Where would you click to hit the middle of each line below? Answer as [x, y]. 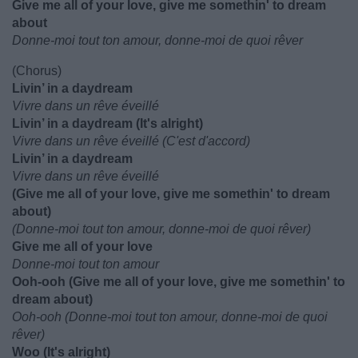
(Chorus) [37, 71]
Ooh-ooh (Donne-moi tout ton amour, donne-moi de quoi [170, 317]
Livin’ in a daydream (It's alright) [107, 123]
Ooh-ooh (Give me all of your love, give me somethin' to [179, 282]
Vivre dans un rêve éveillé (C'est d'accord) [131, 141]
